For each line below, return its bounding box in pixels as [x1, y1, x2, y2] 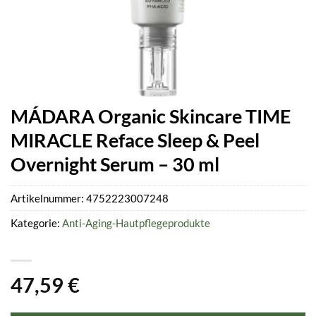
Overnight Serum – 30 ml [11, 152, 219, 176]
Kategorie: [11, 217, 62, 230]
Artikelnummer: [11, 192, 86, 205]
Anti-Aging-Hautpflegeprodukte [62, 217, 210, 230]
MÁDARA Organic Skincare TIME [11, 104, 291, 128]
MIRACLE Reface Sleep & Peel [11, 128, 260, 152]
